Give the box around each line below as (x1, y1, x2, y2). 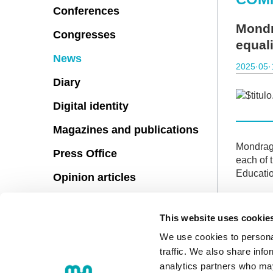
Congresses (53, 29, 116, 41)
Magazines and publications (53, 124, 199, 136)
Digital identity (53, 100, 129, 112)
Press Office (53, 147, 117, 160)
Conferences (53, 5, 119, 17)
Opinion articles (53, 171, 136, 183)
